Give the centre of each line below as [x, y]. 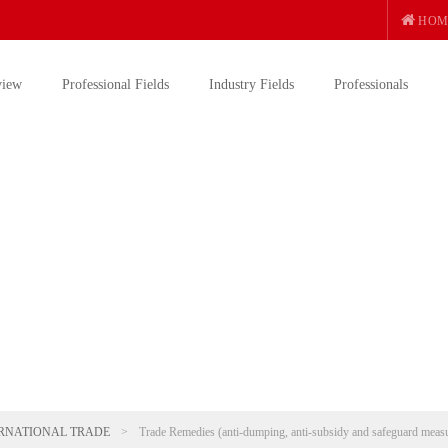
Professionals [371, 84]
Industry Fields [251, 84]
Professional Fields [115, 84]
